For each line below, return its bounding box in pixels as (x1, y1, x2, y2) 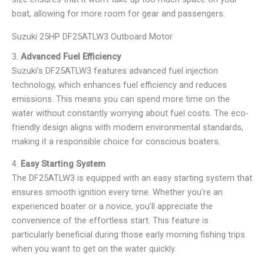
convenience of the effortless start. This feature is (12, 215, 209, 226)
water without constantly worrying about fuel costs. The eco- (12, 107, 249, 118)
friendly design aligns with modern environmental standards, (12, 121, 243, 133)
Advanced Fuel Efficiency (21, 51, 121, 62)
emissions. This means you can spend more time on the (12, 93, 230, 104)
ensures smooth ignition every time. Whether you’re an (12, 187, 223, 198)
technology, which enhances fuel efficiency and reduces (12, 79, 227, 90)
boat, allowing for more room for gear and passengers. (12, 8, 225, 19)
